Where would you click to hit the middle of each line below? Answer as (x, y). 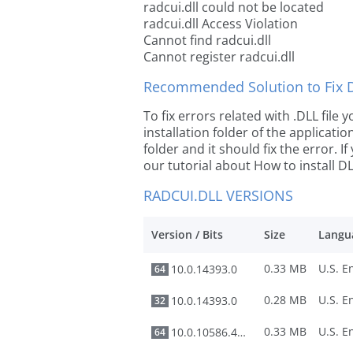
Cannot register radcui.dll (219, 57)
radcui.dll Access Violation (221, 24)
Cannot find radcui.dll (207, 40)
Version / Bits (187, 234)
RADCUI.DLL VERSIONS (218, 195)
